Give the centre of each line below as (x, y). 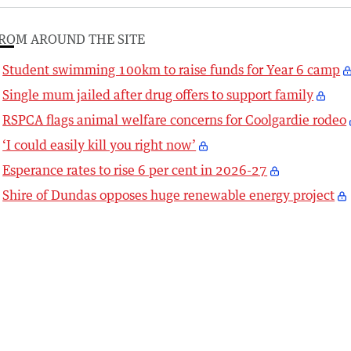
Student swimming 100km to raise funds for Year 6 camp (172, 69)
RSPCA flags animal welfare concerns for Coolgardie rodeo (175, 119)
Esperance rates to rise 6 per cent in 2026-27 (135, 170)
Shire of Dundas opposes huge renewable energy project (169, 195)
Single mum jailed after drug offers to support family (158, 94)
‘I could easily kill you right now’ (100, 145)
